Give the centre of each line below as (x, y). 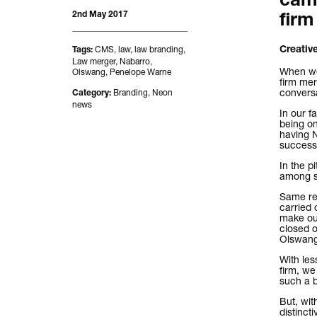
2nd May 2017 (100, 15)
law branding (159, 49)
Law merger (94, 61)
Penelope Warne (140, 72)
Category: (93, 94)
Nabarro (135, 61)
